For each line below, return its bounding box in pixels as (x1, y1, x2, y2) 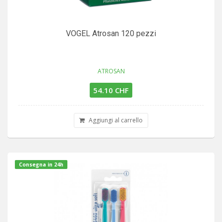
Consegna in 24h (19, 161, 63, 168)
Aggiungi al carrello (87, 115, 143, 124)
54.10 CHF (93, 85, 129, 95)
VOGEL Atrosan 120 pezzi (66, 28, 156, 38)
